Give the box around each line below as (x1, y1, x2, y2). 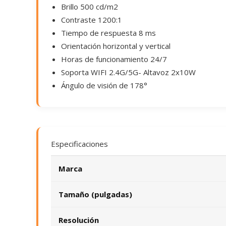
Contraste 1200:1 (61, 15, 122, 25)
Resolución (59, 215, 99, 225)
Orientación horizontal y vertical (61, 41, 171, 51)
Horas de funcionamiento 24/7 (61, 54, 167, 64)
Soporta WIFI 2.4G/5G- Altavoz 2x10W (61, 67, 196, 77)
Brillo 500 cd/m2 (61, 2, 118, 12)
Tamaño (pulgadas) (59, 189, 132, 199)
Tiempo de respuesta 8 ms (61, 28, 156, 38)
